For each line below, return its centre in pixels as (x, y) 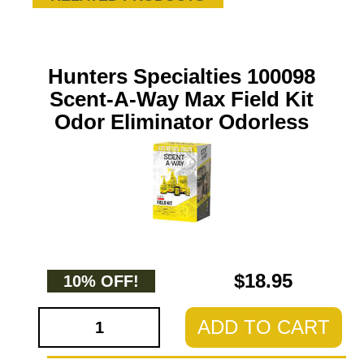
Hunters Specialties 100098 (182, 76)
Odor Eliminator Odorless (182, 122)
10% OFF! (101, 281)
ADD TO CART (263, 327)
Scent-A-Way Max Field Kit (182, 99)
